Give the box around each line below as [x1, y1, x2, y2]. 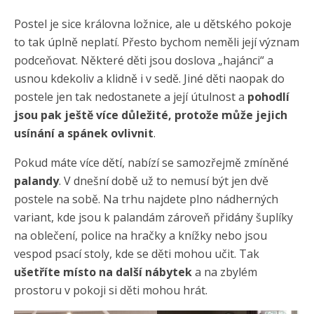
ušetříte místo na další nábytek [14, 264, 192, 280]
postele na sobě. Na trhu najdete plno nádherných [14, 191, 278, 207]
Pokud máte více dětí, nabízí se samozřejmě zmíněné [14, 154, 289, 170]
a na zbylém [192, 264, 257, 280]
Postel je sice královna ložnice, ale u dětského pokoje [14, 15, 292, 32]
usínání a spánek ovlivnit [14, 125, 153, 141]
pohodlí [247, 88, 289, 104]
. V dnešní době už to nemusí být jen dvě [59, 172, 268, 189]
